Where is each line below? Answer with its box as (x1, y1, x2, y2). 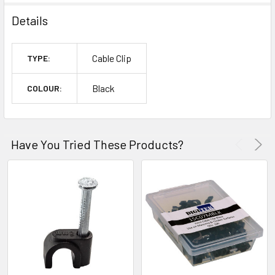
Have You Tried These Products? (11, 137, 184, 152)
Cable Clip (92, 52, 131, 64)
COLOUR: (27, 83, 62, 94)
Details (12, 13, 48, 28)
